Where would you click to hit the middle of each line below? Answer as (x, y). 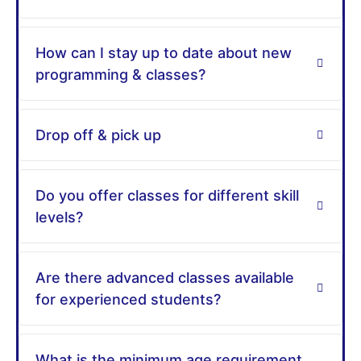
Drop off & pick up (98, 135)
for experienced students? (128, 299)
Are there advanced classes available (165, 278)
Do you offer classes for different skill (167, 195)
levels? (59, 217)
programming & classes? (120, 75)
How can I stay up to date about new (164, 53)
